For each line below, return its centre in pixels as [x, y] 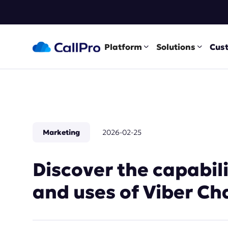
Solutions [176, 47]
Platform [123, 47]
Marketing [61, 132]
